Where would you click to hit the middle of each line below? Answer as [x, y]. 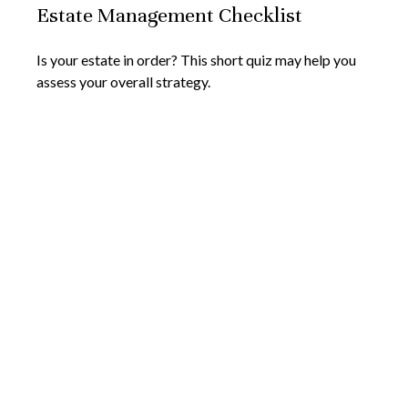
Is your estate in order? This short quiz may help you [196, 60]
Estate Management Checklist [169, 15]
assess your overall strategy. [123, 82]
